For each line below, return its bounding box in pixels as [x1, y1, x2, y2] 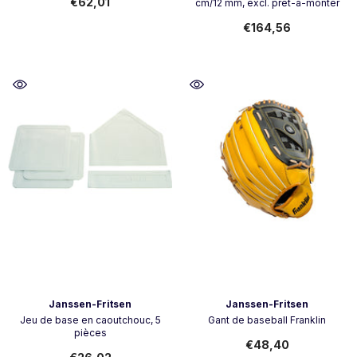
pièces [73, 327, 107, 339]
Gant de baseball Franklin [208, 314, 326, 326]
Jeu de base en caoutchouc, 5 [19, 314, 161, 326]
